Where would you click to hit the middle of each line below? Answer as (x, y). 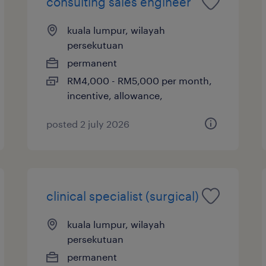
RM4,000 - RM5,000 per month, (140, 80)
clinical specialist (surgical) (123, 196)
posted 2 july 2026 (88, 123)
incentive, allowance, (115, 95)
